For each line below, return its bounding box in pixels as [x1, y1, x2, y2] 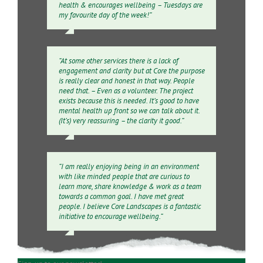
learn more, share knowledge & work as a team [58, 181, 201, 191]
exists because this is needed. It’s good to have [58, 95, 199, 106]
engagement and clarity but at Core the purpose [58, 65, 205, 76]
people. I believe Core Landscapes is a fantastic [58, 201, 201, 211]
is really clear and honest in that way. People [58, 75, 194, 86]
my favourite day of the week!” [58, 9, 151, 20]
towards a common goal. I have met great [58, 191, 184, 201]
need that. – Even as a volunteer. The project [58, 85, 193, 96]
